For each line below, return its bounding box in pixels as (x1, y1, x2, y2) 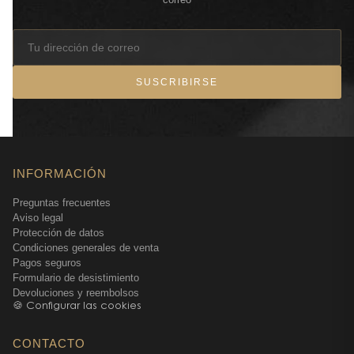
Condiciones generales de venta (13, 242, 159, 254)
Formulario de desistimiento (13, 272, 139, 284)
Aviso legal (13, 212, 63, 224)
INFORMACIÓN (13, 167, 107, 180)
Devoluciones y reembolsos (13, 287, 139, 299)
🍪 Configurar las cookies (13, 301, 141, 311)
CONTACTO (13, 337, 85, 350)
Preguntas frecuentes (13, 197, 111, 209)
